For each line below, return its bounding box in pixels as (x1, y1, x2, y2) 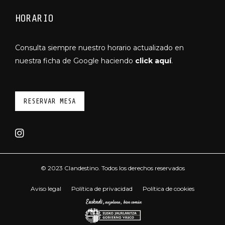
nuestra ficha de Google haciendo (15, 56, 135, 65)
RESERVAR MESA (24, 97, 76, 105)
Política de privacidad (71, 185, 133, 192)
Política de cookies (143, 185, 194, 192)
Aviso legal (31, 185, 61, 192)
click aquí (135, 56, 171, 65)
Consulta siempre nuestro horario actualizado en (15, 43, 184, 52)
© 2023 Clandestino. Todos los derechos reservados (40, 164, 185, 172)
